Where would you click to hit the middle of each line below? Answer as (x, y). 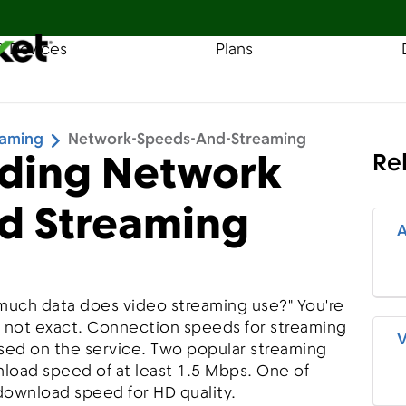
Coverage (364, 52)
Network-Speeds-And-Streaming (187, 140)
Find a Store (275, 52)
